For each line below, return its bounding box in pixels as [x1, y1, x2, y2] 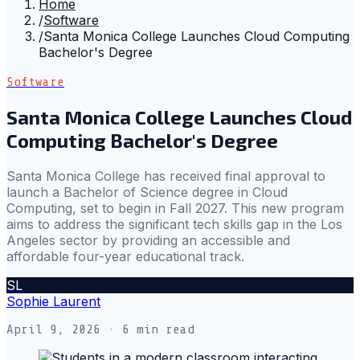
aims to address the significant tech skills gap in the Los [6, 215, 342, 232]
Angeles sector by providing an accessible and [6, 231, 290, 248]
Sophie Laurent [6, 292, 100, 309]
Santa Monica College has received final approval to [6, 167, 325, 184]
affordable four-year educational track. [6, 247, 244, 264]
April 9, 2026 [6, 321, 100, 337]
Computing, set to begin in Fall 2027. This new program [6, 199, 344, 216]
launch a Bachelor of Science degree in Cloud [6, 183, 288, 200]
